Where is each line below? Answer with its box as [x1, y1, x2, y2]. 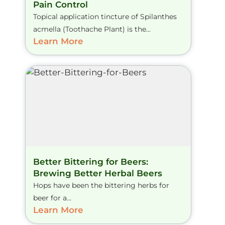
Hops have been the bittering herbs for [33, 180, 169, 190]
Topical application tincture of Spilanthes [33, 12, 177, 21]
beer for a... [33, 193, 71, 202]
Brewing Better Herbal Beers [33, 168, 162, 178]
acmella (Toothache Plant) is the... [33, 24, 151, 34]
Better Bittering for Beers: [33, 156, 148, 167]
